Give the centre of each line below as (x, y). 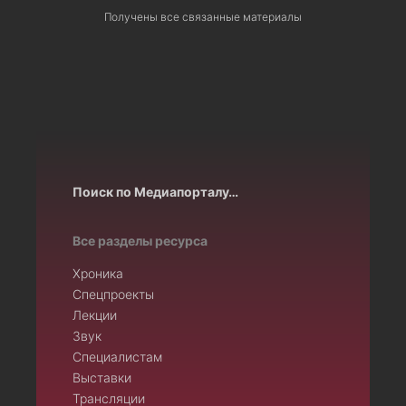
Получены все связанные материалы (203, 16)
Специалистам (117, 356)
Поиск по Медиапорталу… (155, 191)
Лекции (95, 314)
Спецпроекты (113, 294)
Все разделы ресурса (140, 240)
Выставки (102, 377)
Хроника (98, 273)
